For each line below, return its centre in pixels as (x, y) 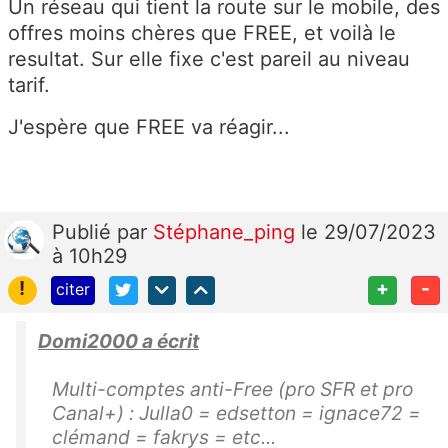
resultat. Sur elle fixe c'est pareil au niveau (209, 58)
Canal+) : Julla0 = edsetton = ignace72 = (236, 412)
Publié (84, 231)
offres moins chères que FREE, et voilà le (202, 32)
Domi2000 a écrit (118, 340)
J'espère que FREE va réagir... (149, 126)
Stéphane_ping (227, 231)
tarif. (29, 84)
